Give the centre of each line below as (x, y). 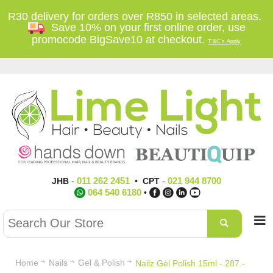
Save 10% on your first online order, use (145, 27)
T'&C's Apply (225, 41)
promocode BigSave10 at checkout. (120, 40)
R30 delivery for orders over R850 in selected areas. (136, 16)
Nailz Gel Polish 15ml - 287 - (190, 263)
